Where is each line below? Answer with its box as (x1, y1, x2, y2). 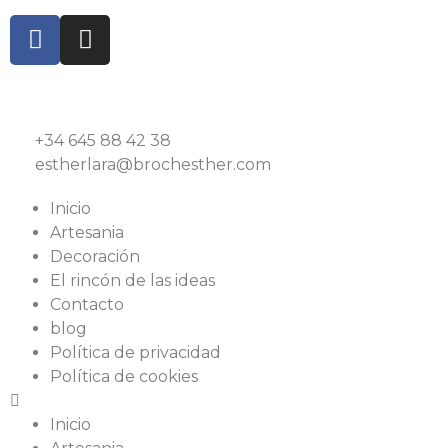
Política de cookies (50, 366, 198, 386)
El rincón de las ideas (50, 270, 215, 290)
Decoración (50, 246, 140, 266)
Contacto (50, 294, 124, 314)
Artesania (50, 222, 124, 242)
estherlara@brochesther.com (35, 154, 271, 174)
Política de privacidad (50, 342, 221, 362)
